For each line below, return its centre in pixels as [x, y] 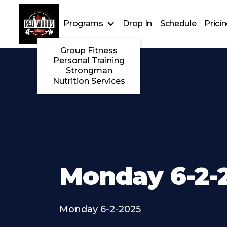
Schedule [178, 24]
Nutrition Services [89, 81]
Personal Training [89, 61]
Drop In [137, 24]
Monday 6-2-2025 [100, 209]
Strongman [89, 71]
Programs [83, 24]
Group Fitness [89, 51]
